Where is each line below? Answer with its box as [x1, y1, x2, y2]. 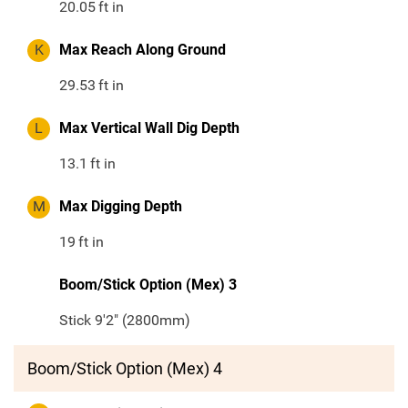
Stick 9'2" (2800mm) [59, 311, 190, 330]
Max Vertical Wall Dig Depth [59, 119, 240, 138]
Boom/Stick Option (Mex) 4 [27, 359, 222, 379]
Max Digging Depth [59, 198, 182, 216]
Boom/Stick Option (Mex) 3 [59, 276, 237, 294]
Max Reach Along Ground [59, 41, 226, 59]
